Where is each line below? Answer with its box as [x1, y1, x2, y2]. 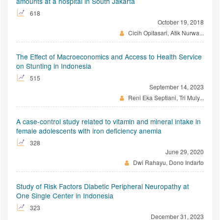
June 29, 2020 [165, 147, 204, 156]
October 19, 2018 [158, 17, 204, 26]
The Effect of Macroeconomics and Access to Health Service [16, 51, 202, 61]
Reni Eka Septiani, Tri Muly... [127, 93, 204, 102]
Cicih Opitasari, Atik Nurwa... [127, 28, 204, 37]
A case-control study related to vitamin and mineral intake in [16, 116, 201, 126]
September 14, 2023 [149, 82, 204, 91]
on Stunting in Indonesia [16, 60, 91, 71]
